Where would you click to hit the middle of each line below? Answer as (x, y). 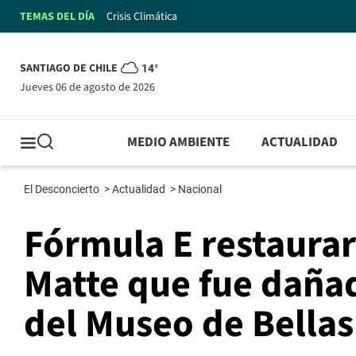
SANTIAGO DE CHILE (69, 69)
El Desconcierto (63, 190)
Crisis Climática (142, 16)
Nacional (201, 190)
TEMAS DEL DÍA (57, 16)
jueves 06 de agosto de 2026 (90, 87)
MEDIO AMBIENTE (179, 143)
